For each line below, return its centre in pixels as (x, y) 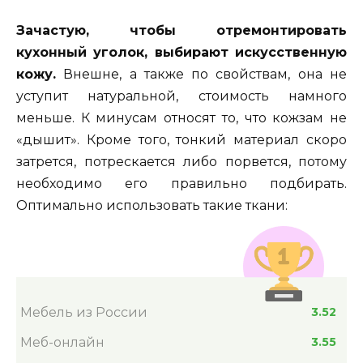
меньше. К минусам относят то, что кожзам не (181, 117)
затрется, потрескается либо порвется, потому (181, 161)
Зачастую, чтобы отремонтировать (181, 30)
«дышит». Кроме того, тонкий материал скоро (181, 139)
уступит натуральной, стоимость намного (181, 96)
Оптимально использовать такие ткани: (152, 205)
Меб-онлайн (62, 342)
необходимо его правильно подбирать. (181, 183)
